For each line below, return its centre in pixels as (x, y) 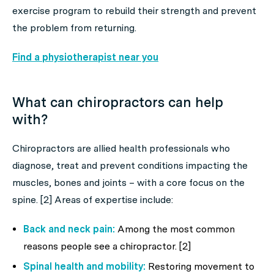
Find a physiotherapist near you (85, 57)
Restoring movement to (200, 266)
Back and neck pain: (69, 229)
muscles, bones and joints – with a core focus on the (128, 182)
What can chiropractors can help (118, 102)
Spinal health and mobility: (84, 266)
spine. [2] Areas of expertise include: (93, 199)
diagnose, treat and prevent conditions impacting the (130, 165)
